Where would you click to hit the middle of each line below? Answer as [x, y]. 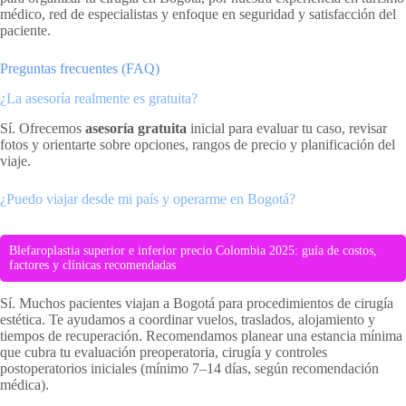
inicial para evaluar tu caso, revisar [287, 128]
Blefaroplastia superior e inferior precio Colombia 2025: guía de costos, [193, 250]
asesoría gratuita [136, 128]
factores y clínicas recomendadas [92, 265]
